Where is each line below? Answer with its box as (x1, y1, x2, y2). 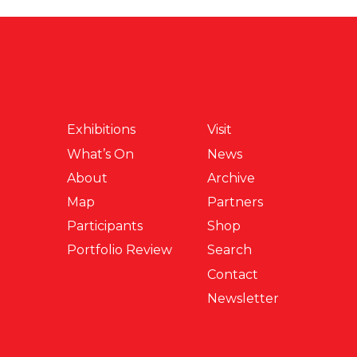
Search (206, 242, 252, 258)
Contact (206, 266, 258, 282)
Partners (206, 194, 263, 210)
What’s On (66, 146, 134, 162)
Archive (206, 170, 255, 186)
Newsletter (206, 290, 279, 306)
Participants (66, 218, 143, 234)
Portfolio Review (66, 242, 172, 258)
